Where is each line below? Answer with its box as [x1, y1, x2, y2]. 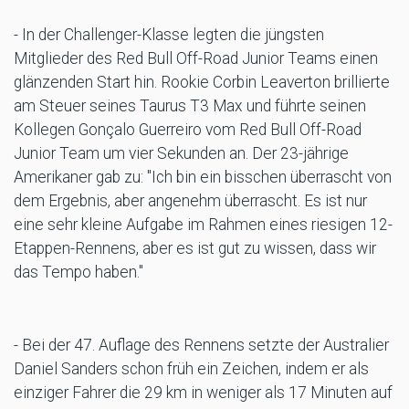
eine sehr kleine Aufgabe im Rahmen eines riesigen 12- [14, 215, 393, 235]
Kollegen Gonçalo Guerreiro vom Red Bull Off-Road [14, 121, 362, 140]
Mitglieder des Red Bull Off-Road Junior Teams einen [14, 49, 378, 68]
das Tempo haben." [14, 263, 143, 282]
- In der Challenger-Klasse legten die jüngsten [14, 26, 324, 45]
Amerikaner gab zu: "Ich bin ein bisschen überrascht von [14, 168, 392, 187]
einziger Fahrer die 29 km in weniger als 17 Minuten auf [14, 383, 393, 403]
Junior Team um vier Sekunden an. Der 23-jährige [14, 144, 349, 163]
